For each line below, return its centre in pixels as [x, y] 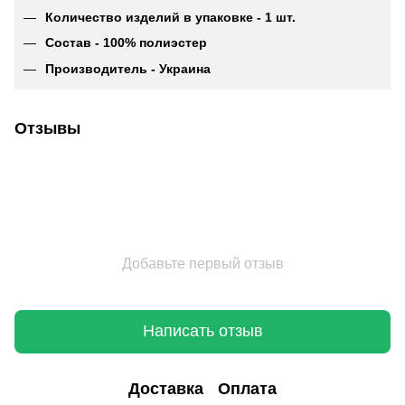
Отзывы [47, 128]
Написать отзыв [202, 331]
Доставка [166, 389]
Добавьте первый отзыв [202, 263]
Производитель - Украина [128, 68]
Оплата [247, 389]
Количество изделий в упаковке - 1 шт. [170, 17]
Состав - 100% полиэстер [126, 43]
